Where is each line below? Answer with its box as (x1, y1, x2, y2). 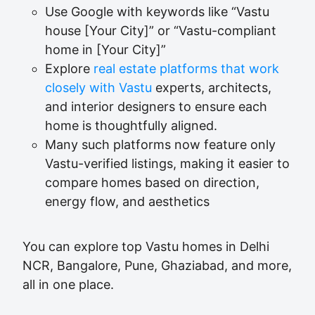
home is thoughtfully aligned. (45, 118, 217, 133)
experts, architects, (152, 80, 271, 95)
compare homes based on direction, (45, 175, 259, 190)
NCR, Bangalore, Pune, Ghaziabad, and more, (22, 258, 292, 273)
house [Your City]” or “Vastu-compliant (45, 23, 276, 38)
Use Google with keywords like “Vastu (45, 4, 269, 19)
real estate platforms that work (94, 61, 279, 76)
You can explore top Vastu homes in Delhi (22, 239, 269, 254)
